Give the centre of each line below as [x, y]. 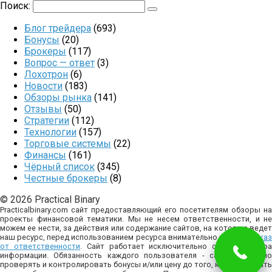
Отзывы [43, 109]
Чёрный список [59, 167]
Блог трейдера [58, 29]
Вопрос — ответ [59, 63]
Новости [43, 86]
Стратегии [47, 121]
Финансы [45, 155]
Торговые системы [68, 144]
